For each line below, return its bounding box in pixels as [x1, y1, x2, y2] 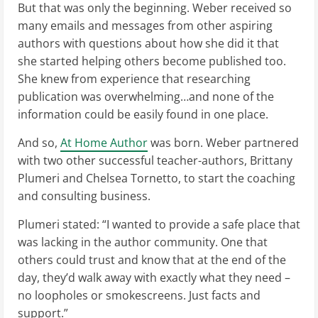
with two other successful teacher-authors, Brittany [18, 152, 292, 168]
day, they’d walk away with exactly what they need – [18, 269, 290, 285]
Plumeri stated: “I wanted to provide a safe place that [18, 216, 300, 232]
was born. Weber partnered [148, 134, 299, 150]
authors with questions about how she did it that [18, 35, 279, 51]
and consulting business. [18, 187, 150, 204]
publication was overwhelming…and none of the [18, 88, 274, 104]
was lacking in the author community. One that [18, 234, 268, 250]
